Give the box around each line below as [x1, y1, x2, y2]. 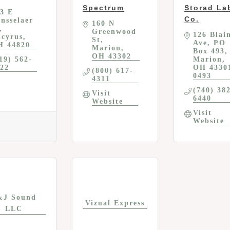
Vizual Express [85, 199, 145, 207]
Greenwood [91, 28, 137, 36]
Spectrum [83, 4, 125, 12]
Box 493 [193, 47, 225, 55]
